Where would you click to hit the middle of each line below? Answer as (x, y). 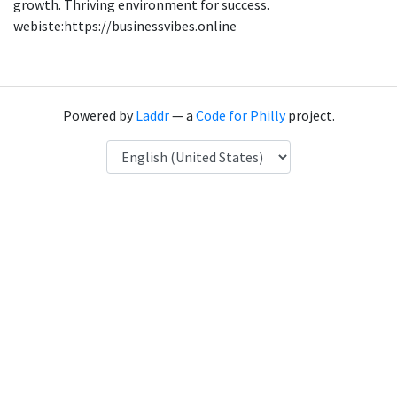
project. (310, 115)
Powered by (99, 115)
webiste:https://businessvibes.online (125, 26)
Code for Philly (240, 115)
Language (135, 150)
